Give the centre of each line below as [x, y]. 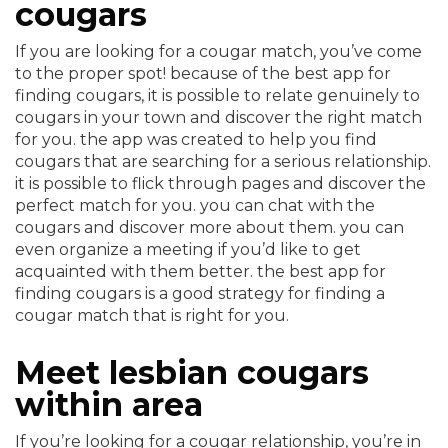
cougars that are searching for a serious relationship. [223, 161]
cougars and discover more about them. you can [209, 227]
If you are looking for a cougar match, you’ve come [218, 51]
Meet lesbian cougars [192, 372]
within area [109, 404]
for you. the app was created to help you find [196, 139]
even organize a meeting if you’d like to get [188, 249]
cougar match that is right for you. [152, 315]
